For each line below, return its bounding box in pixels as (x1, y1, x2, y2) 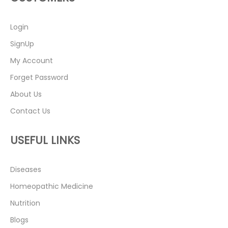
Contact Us (10, 106, 50, 117)
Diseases (10, 164, 41, 175)
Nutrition (10, 198, 40, 209)
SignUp (10, 39, 34, 49)
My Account (10, 55, 53, 66)
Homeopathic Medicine (10, 181, 93, 192)
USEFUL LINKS (10, 133, 80, 148)
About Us (10, 89, 42, 100)
